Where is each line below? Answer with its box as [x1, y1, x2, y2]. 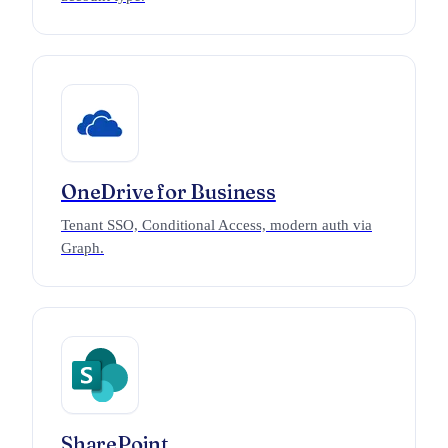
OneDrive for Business [61, 179, 276, 204]
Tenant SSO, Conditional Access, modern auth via [61, 217, 372, 233]
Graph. [61, 240, 104, 256]
